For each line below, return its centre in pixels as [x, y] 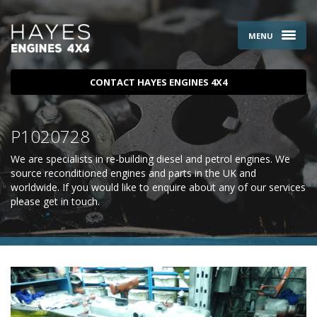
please [27, 201]
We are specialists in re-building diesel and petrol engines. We [150, 159]
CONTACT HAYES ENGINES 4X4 [158, 82]
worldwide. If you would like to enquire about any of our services [158, 187]
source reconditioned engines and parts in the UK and [133, 173]
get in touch [70, 201]
